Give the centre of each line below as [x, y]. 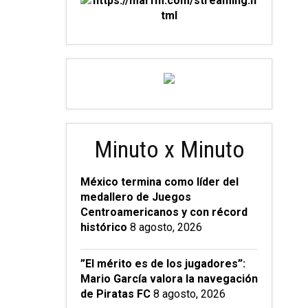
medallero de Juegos [136, 197]
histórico [104, 228]
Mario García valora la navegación [169, 279]
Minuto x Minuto [169, 150]
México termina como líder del [159, 182]
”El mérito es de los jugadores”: [163, 264]
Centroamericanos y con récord [164, 212]
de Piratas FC [115, 294]
